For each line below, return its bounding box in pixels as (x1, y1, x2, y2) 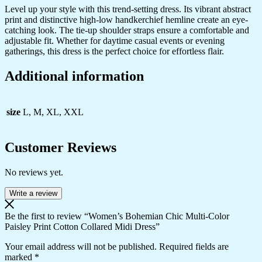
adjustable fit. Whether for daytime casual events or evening (5, 35, 225, 46)
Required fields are (159, 242, 229, 252)
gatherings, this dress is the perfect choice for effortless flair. (5, 46, 224, 56)
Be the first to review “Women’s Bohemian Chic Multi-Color (5, 211, 229, 222)
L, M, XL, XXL (23, 106, 84, 117)
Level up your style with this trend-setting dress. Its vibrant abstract (5, 4, 251, 14)
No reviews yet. (5, 167, 63, 178)
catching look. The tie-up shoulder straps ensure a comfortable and (5, 25, 249, 35)
